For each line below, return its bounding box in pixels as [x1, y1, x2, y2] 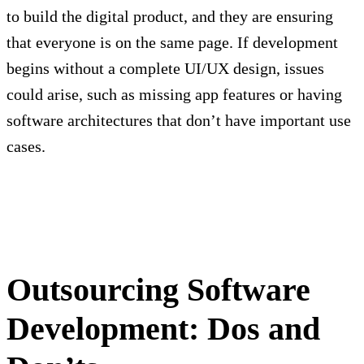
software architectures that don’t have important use [6, 111, 351, 130]
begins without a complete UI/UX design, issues [6, 59, 324, 78]
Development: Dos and [6, 310, 320, 348]
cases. [6, 137, 45, 156]
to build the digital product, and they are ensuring [6, 7, 333, 26]
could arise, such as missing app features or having [6, 85, 342, 104]
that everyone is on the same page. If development [6, 33, 338, 52]
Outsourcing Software [6, 271, 310, 309]
